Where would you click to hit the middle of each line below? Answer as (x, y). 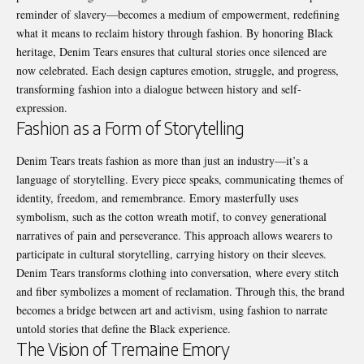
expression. (42, 108)
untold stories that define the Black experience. (123, 328)
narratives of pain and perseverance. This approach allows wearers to (174, 235)
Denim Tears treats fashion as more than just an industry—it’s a (162, 160)
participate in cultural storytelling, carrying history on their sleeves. (171, 253)
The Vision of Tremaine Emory (123, 349)
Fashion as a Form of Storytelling (130, 128)
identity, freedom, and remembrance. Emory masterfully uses (157, 197)
